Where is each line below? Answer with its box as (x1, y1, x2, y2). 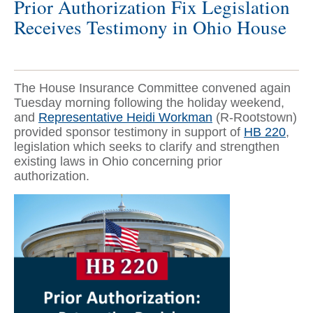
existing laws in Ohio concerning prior (14, 154, 222, 169)
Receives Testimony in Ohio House (14, 15, 286, 41)
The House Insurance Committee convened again (14, 81, 291, 96)
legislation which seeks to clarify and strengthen (14, 140, 279, 154)
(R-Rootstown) (212, 110, 297, 125)
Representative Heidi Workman (38, 110, 212, 125)
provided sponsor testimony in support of (14, 125, 244, 140)
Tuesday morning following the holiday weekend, (14, 96, 284, 110)
